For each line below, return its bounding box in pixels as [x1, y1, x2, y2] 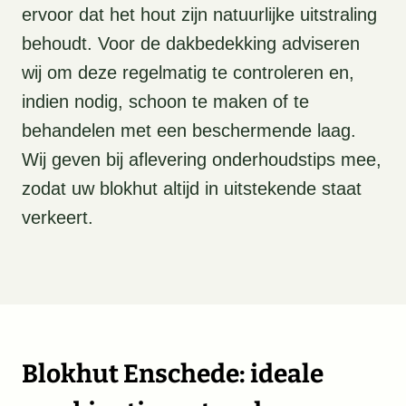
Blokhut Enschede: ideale [22, 359, 324, 390]
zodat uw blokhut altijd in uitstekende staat [22, 179, 362, 199]
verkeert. [22, 208, 93, 228]
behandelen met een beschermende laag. [22, 121, 356, 141]
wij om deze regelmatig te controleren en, [22, 63, 354, 83]
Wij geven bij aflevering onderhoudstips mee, [22, 150, 382, 170]
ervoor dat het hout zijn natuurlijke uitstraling [22, 5, 377, 25]
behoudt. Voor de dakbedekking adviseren [22, 34, 360, 54]
